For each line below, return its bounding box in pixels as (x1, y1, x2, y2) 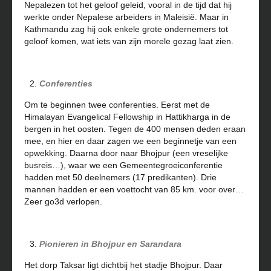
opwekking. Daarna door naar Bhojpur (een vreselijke (24, 148, 228, 158)
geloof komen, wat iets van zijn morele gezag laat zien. (24, 36, 233, 46)
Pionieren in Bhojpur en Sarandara (39, 239, 181, 249)
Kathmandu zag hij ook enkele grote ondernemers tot (24, 24, 228, 34)
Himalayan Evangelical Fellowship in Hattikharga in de (24, 112, 230, 122)
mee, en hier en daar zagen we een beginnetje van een (24, 136, 237, 146)
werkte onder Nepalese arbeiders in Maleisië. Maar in (24, 12, 229, 22)
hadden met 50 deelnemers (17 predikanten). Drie (24, 172, 217, 182)
